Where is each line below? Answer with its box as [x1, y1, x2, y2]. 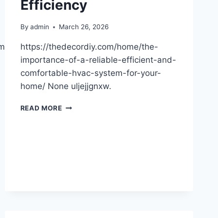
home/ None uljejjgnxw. [20, 81, 111, 91]
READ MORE [20, 104, 62, 112]
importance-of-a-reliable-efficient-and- [20, 55, 176, 65]
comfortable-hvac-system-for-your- [20, 68, 161, 78]
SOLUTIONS [61, 122, 104, 130]
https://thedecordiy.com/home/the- [20, 42, 158, 52]
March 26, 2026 [58, 23, 109, 31]
